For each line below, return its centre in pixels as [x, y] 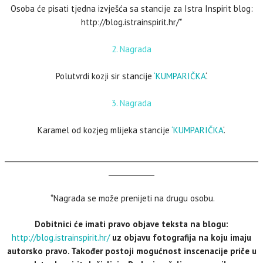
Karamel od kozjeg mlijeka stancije [104, 130]
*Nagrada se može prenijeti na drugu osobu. [131, 198]
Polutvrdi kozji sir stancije [104, 76]
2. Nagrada [131, 49]
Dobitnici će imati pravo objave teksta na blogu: [131, 224]
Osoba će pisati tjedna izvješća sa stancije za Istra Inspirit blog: [131, 9]
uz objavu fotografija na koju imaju [181, 237]
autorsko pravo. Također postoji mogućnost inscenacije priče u [131, 251]
